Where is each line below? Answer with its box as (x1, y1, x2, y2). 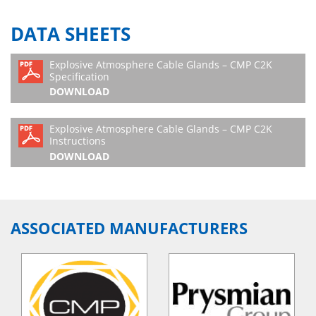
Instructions (49, 134, 106, 148)
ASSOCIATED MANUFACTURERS (11, 217, 248, 240)
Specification (49, 70, 109, 84)
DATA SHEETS (11, 21, 130, 47)
